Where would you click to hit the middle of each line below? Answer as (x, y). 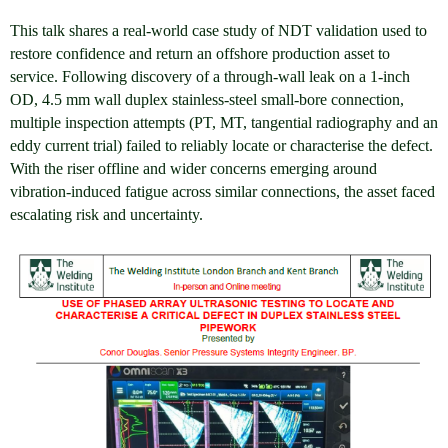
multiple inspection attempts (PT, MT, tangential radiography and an (224, 123)
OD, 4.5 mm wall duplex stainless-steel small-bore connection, (207, 100)
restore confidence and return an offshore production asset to (200, 54)
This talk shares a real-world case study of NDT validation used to (218, 31)
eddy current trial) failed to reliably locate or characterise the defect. (221, 146)
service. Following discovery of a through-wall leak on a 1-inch (210, 77)
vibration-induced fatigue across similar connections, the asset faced (222, 192)
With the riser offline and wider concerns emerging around (193, 169)
